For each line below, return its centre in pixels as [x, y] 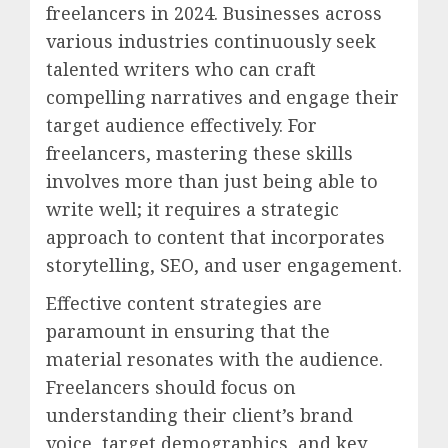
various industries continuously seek [211, 40]
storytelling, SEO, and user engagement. [224, 264]
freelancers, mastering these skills [199, 152]
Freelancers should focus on [171, 386]
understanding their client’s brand [199, 414]
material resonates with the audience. [214, 358]
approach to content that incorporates [215, 236]
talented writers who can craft [181, 68]
